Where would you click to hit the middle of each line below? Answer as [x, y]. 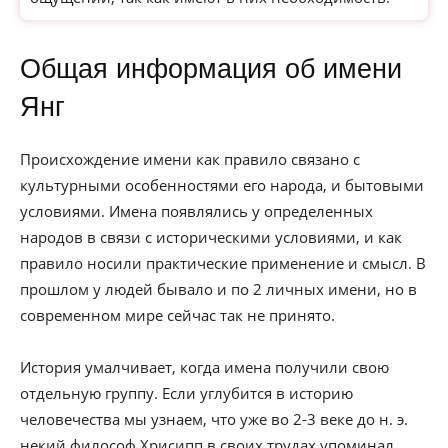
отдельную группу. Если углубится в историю [186, 393]
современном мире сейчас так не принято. [177, 315]
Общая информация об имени [211, 69]
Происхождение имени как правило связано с [190, 159]
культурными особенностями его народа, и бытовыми [222, 185]
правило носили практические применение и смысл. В [223, 263]
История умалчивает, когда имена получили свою [204, 367]
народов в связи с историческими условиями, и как [211, 237]
